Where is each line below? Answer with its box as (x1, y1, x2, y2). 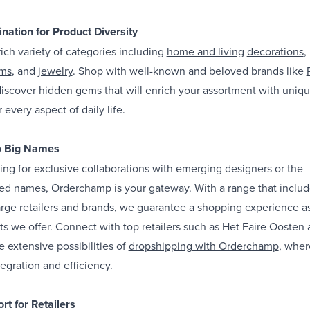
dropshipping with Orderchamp (128, 237, 279, 253)
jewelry (37, 62, 73, 78)
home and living (166, 43, 244, 59)
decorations (246, 43, 304, 59)
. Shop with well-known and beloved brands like (72, 62, 307, 78)
